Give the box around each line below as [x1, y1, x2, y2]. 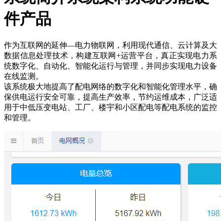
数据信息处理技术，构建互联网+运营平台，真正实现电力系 [4, 51, 217, 60]
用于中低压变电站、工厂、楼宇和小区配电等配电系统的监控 [4, 103, 217, 112]
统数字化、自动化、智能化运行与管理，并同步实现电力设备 [4, 62, 217, 71]
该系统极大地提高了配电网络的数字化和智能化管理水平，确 [4, 82, 217, 91]
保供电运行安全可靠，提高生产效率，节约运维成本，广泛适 [4, 93, 217, 102]
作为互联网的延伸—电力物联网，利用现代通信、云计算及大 [4, 41, 217, 50]
